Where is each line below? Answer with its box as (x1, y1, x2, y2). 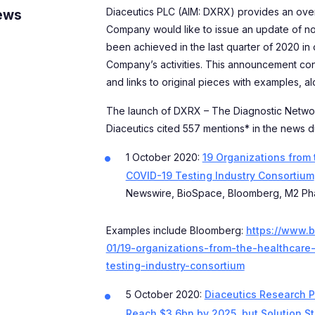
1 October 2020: (125, 150, 202, 163)
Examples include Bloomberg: (105, 224, 246, 237)
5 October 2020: (125, 288, 205, 301)
